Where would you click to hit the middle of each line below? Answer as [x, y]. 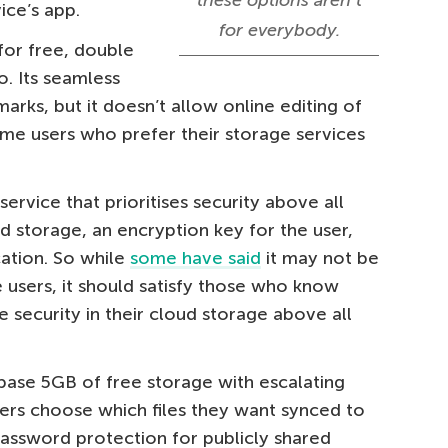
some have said [195, 258]
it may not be [320, 258]
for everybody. [279, 30]
